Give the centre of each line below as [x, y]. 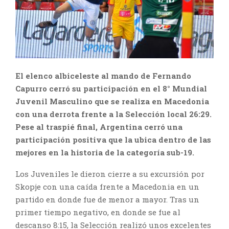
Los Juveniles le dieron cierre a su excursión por [110, 174]
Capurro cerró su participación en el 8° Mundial [111, 89]
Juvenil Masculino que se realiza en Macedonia [112, 101]
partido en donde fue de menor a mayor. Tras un [107, 200]
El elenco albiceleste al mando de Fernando [103, 76]
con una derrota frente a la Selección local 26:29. [113, 114]
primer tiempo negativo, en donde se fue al [98, 212]
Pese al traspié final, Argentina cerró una [99, 127]
